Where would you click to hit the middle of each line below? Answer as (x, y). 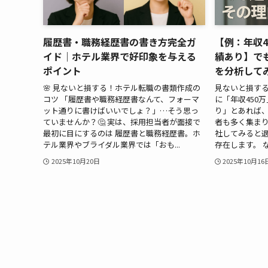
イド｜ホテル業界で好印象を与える (120, 57)
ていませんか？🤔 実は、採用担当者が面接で (122, 121)
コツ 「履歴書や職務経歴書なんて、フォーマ (121, 99)
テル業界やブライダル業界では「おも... (112, 144)
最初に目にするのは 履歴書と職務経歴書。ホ (122, 133)
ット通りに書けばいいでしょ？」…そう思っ (121, 110)
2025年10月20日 (75, 161)
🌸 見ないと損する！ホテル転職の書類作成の (122, 87)
